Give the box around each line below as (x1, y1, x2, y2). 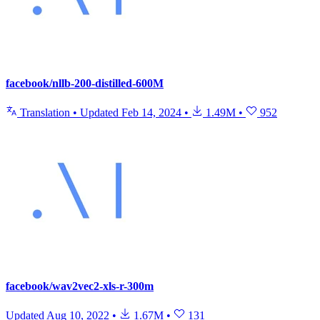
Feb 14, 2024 (121, 106, 181, 119)
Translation (17, 106, 73, 119)
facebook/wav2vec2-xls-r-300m (6, 280, 154, 293)
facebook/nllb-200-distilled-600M (6, 76, 164, 89)
